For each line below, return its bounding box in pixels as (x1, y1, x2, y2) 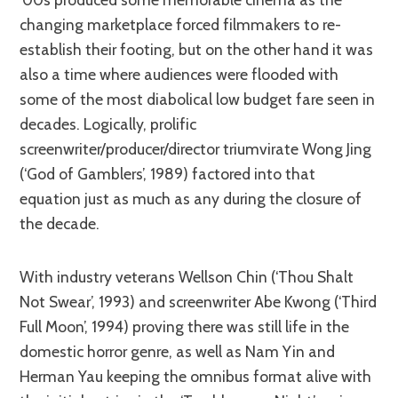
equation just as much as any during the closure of (20, 188, 362, 208)
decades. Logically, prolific (20, 114, 197, 133)
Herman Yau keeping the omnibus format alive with (20, 366, 372, 386)
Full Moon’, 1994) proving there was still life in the (20, 316, 350, 336)
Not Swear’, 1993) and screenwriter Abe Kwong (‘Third (20, 291, 378, 311)
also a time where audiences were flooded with (20, 64, 339, 84)
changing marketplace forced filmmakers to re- (20, 14, 342, 34)
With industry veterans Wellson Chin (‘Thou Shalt (20, 267, 36, 286)
